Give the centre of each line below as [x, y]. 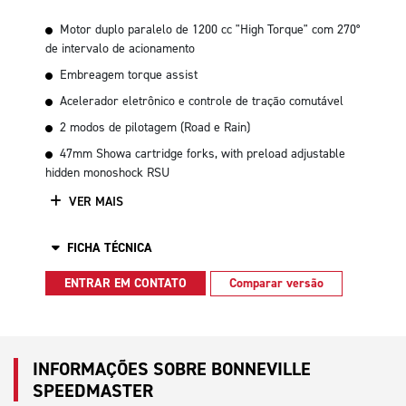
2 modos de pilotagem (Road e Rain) [155, 127]
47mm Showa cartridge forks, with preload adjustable [203, 153]
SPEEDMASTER [93, 390]
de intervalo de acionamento [120, 48]
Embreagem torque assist [129, 74]
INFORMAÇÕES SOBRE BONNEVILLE [172, 368]
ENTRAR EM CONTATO [126, 284]
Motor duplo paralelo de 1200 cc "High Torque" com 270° [210, 29]
